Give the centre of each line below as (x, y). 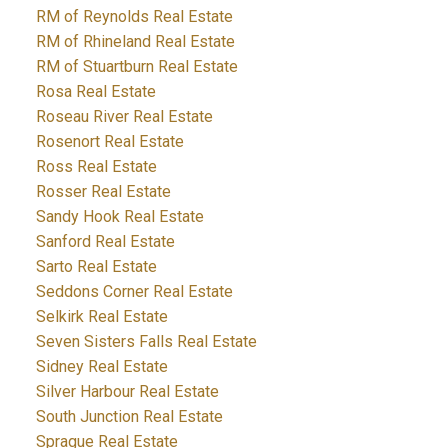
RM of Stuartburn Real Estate (136, 67)
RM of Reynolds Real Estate (134, 17)
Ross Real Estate (96, 167)
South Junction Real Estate (129, 417)
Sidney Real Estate (101, 367)
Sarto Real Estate (96, 267)
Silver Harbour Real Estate (127, 392)
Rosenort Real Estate (109, 142)
